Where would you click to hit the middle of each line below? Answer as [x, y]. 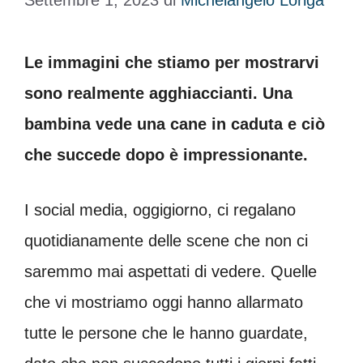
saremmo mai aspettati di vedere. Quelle [171, 271]
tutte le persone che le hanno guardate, [166, 333]
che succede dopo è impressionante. [166, 155]
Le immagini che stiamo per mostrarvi [172, 62]
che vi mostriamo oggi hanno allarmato [164, 302]
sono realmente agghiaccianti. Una [158, 93]
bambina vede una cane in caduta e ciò [175, 124]
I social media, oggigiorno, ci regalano [160, 210]
